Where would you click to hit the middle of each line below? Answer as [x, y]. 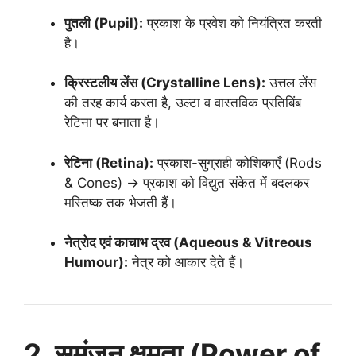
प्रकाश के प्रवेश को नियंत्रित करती [232, 23]
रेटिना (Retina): [109, 163]
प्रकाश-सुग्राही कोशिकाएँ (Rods [238, 163]
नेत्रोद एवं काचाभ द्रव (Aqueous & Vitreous [188, 242]
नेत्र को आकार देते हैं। [186, 262]
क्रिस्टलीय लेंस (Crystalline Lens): [165, 83]
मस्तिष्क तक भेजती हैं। [120, 202]
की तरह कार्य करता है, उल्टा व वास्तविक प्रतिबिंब [183, 103]
